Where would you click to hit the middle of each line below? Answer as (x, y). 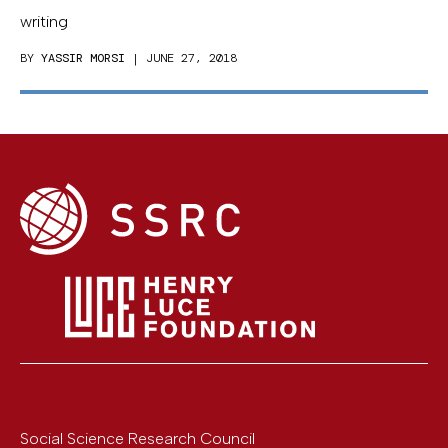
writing (44, 22)
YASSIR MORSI (83, 58)
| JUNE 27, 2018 (181, 58)
